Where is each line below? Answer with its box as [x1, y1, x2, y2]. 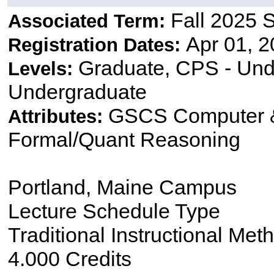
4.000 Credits [7, 247, 131, 271]
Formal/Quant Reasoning [7, 128, 240, 152]
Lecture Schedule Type [7, 199, 220, 223]
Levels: [7, 58, 78, 80]
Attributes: [7, 106, 108, 128]
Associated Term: [7, 10, 171, 32]
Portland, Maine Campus [7, 176, 237, 199]
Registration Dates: [7, 34, 186, 56]
